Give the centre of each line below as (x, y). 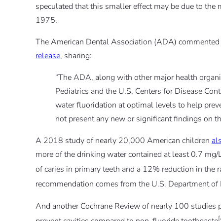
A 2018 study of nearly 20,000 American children (124, 140)
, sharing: (76, 55)
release (48, 55)
